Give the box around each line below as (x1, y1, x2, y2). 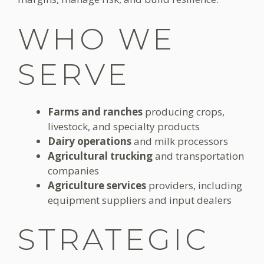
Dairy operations (48, 134, 131, 148)
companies (48, 163, 99, 177)
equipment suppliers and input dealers (48, 193, 232, 207)
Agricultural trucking (48, 148, 153, 163)
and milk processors (131, 134, 228, 148)
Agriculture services (48, 178, 146, 192)
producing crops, (143, 104, 225, 118)
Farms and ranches (48, 104, 143, 118)
